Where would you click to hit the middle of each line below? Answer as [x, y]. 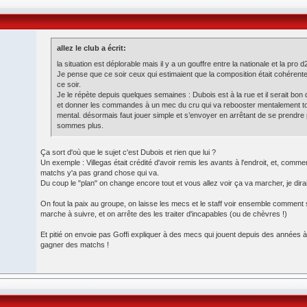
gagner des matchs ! [75, 245]
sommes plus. [80, 125]
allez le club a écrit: [91, 48]
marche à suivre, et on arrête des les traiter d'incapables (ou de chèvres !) [164, 214]
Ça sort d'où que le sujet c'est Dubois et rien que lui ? [128, 152]
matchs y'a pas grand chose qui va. [100, 173]
